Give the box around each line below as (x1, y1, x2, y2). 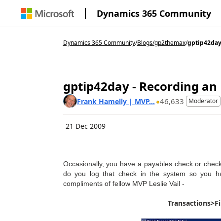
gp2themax (154, 38, 185, 47)
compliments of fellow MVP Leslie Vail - (63, 180, 184, 187)
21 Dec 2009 (65, 121, 106, 131)
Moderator (188, 97, 218, 105)
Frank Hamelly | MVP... (76, 96, 155, 106)
